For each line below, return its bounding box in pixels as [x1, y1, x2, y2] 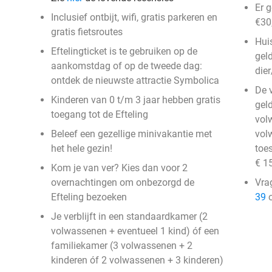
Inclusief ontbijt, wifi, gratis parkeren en [51, 12, 217, 23]
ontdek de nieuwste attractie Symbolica [51, 75, 219, 86]
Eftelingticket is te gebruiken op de [51, 46, 197, 57]
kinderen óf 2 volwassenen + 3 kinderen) [51, 254, 223, 266]
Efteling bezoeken [51, 191, 127, 203]
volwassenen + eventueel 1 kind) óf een [51, 225, 219, 237]
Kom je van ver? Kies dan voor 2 [51, 162, 188, 174]
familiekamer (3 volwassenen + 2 [51, 240, 192, 251]
